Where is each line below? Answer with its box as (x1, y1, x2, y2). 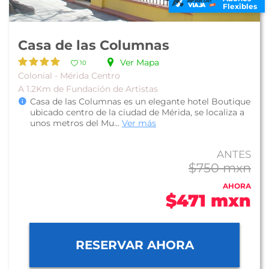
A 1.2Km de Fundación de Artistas (18, 83, 158, 94)
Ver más (122, 118, 156, 128)
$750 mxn (189, 160, 251, 175)
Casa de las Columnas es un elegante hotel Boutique (30, 96, 250, 107)
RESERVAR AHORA (75, 238, 194, 252)
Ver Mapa (118, 57, 159, 68)
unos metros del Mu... (30, 118, 122, 128)
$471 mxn (166, 190, 251, 211)
